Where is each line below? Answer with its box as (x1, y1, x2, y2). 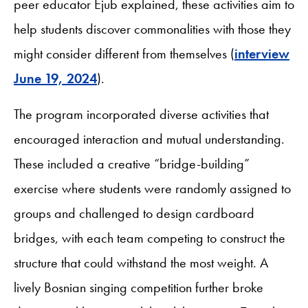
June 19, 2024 (14, 69, 97, 88)
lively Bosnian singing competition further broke (14, 278, 263, 297)
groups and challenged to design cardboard (14, 204, 254, 223)
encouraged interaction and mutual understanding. (14, 130, 285, 148)
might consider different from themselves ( (14, 45, 234, 63)
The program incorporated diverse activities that (14, 105, 269, 124)
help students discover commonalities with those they (14, 20, 291, 38)
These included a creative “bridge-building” (14, 155, 250, 173)
